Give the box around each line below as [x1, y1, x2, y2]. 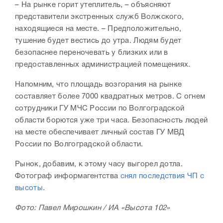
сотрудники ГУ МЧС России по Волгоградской [15, 105, 185, 112]
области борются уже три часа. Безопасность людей [15, 117, 208, 124]
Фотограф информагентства [15, 173, 120, 180]
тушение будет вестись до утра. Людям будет [15, 37, 182, 45]
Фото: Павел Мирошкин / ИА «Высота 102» [15, 205, 170, 212]
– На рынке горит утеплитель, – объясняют [15, 1, 171, 9]
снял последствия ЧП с [120, 173, 204, 180]
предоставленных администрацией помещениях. [15, 61, 193, 69]
